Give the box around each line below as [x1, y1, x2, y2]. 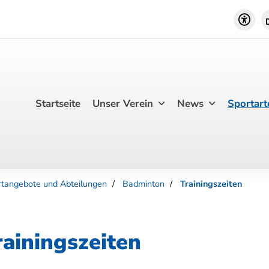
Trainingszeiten [180, 178, 242, 190]
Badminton [122, 178, 165, 190]
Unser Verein [92, 97, 153, 110]
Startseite [35, 97, 80, 110]
